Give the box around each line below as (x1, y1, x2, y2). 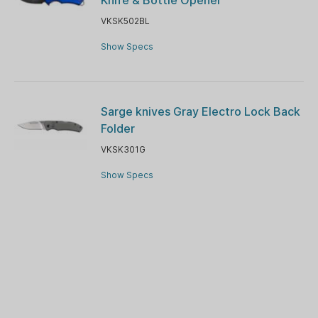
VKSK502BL (100, 15, 150, 26)
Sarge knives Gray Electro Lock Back (100, 104, 300, 119)
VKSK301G (100, 143, 146, 155)
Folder (100, 121, 135, 136)
